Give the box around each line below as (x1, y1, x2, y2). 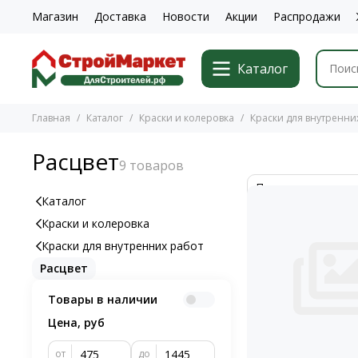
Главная (32, 111, 70, 125)
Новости (162, 9, 209, 24)
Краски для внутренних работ (42, 238, 204, 253)
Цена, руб (48, 315, 105, 330)
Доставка (94, 9, 146, 24)
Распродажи (273, 9, 340, 24)
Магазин (32, 9, 78, 24)
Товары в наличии (48, 292, 157, 307)
